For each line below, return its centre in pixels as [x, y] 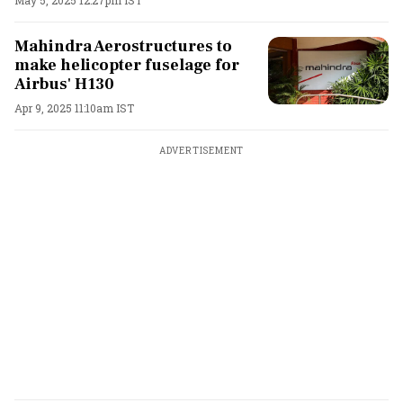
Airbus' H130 [64, 84]
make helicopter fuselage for [127, 65]
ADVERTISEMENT [201, 150]
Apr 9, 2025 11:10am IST [74, 107]
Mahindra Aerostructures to [123, 46]
